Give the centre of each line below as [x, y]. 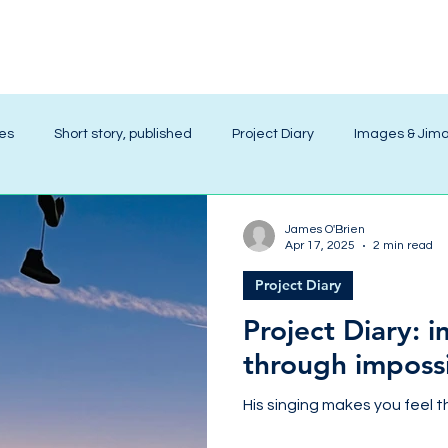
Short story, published [123, 134]
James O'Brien [325, 229]
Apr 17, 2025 [320, 245]
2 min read [403, 245]
